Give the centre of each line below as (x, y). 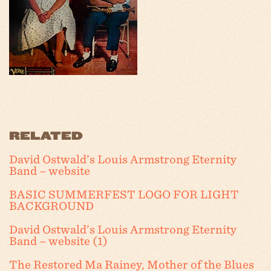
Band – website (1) (58, 241)
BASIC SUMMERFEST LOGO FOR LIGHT (124, 194)
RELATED (46, 135)
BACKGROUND (51, 206)
